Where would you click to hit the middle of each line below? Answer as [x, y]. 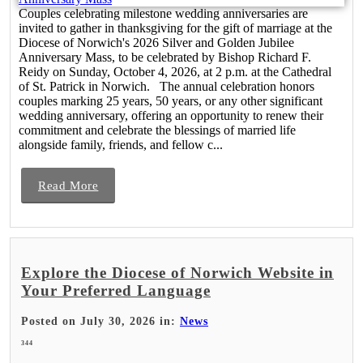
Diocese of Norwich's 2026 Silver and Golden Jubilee [156, 42]
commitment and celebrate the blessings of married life [157, 130]
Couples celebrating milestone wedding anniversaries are [163, 13]
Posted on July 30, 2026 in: [100, 321]
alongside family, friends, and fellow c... [121, 144]
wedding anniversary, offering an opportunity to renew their [171, 115]
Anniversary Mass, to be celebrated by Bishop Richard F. [165, 57]
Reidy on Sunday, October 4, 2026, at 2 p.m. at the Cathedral [175, 71]
